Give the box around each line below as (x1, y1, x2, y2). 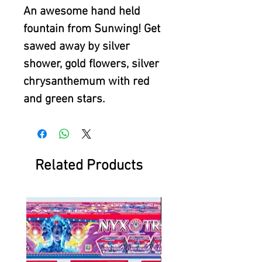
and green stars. (23, 92, 105, 107)
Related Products (35, 157, 143, 175)
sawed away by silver (23, 40, 130, 54)
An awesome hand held (23, 5, 140, 19)
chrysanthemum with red (23, 75, 150, 89)
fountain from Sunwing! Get (23, 22, 160, 37)
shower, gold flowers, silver (23, 57, 159, 72)
